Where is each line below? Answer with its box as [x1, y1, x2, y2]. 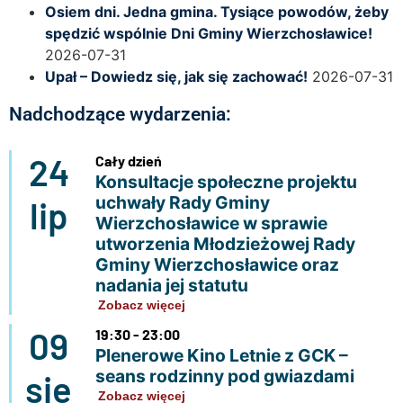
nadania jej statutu [94, 273, 248, 296]
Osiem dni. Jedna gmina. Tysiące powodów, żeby [45, 2, 389, 21]
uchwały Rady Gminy [94, 191, 270, 213]
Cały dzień [94, 151, 162, 169]
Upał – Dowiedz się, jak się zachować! [45, 67, 308, 85]
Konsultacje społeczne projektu [94, 170, 357, 193]
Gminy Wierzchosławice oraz [94, 253, 339, 275]
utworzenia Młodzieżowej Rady [94, 232, 355, 255]
